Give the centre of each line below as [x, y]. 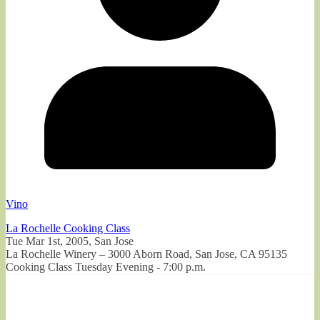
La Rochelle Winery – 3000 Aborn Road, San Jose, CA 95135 [146, 254]
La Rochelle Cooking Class [68, 228]
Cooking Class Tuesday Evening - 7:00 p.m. [106, 266]
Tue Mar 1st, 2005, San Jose [70, 241]
